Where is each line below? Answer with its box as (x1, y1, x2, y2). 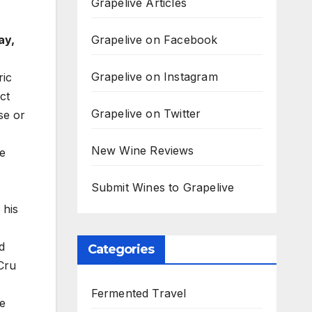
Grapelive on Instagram (91, 70, 218, 84)
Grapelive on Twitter (91, 107, 201, 120)
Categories (87, 242, 155, 257)
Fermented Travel (91, 286, 187, 300)
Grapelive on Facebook (91, 33, 218, 47)
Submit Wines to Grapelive (91, 180, 235, 194)
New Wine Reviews (91, 143, 194, 157)
